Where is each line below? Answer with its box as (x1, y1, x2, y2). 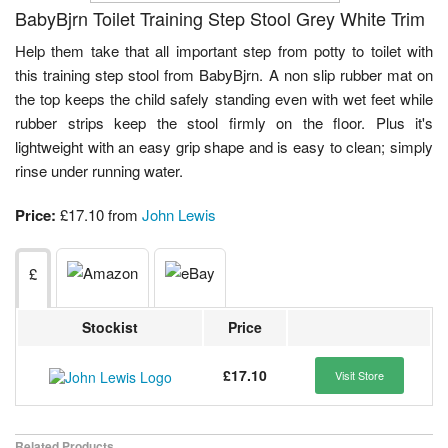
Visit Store (334, 367, 384, 384)
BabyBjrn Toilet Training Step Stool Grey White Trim (15, 5, 425, 32)
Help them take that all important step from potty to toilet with (15, 40, 433, 62)
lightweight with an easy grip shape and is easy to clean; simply (15, 136, 433, 158)
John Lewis (142, 204, 216, 226)
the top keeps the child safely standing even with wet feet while (15, 88, 433, 110)
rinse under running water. (15, 160, 183, 182)
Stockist (82, 317, 138, 338)
